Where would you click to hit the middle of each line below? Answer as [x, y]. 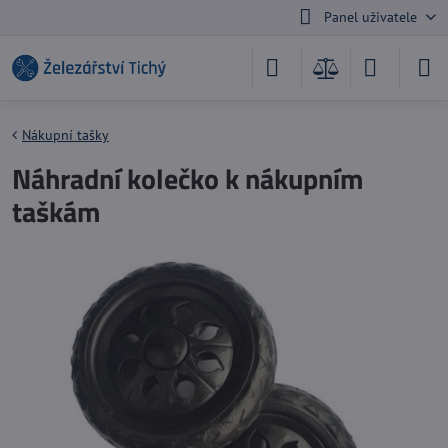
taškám [56, 211]
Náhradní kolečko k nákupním [187, 178]
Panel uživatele [370, 17]
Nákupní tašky [65, 135]
